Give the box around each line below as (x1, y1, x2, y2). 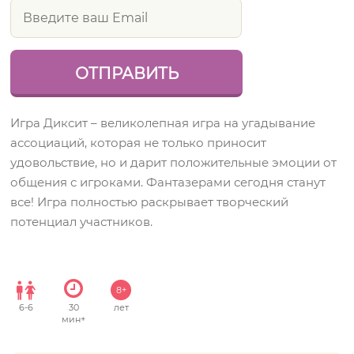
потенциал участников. (10, 214, 153, 229)
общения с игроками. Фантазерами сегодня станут (10, 175, 326, 190)
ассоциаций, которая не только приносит (10, 135, 267, 150)
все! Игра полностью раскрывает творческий (10, 194, 289, 209)
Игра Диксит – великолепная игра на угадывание (10, 115, 316, 130)
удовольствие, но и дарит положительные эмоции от (10, 155, 337, 170)
